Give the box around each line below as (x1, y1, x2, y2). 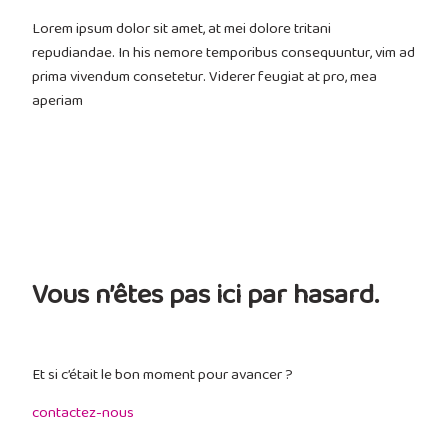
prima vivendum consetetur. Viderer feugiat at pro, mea (32, 65, 377, 91)
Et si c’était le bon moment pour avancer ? (32, 363, 293, 389)
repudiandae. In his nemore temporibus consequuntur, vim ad (32, 41, 415, 67)
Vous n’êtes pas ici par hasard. (32, 273, 385, 319)
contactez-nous (32, 401, 134, 427)
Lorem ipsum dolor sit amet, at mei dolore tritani (32, 17, 331, 43)
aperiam (32, 89, 83, 115)
